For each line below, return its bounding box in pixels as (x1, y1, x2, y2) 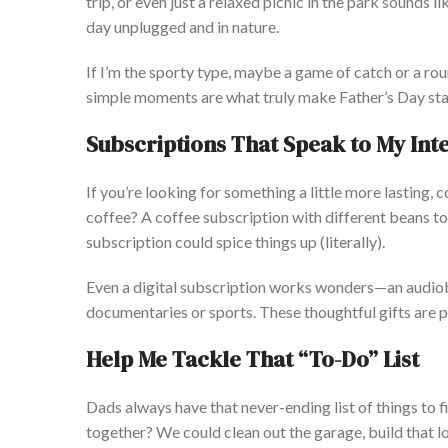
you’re (100, 182, 142, 202)
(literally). (317, 232, 385, 252)
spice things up (216, 232, 317, 252)
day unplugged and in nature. (86, 17, 279, 37)
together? (86, 422, 156, 442)
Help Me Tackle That (86, 344, 293, 375)
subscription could (86, 232, 216, 252)
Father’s (339, 87, 394, 107)
